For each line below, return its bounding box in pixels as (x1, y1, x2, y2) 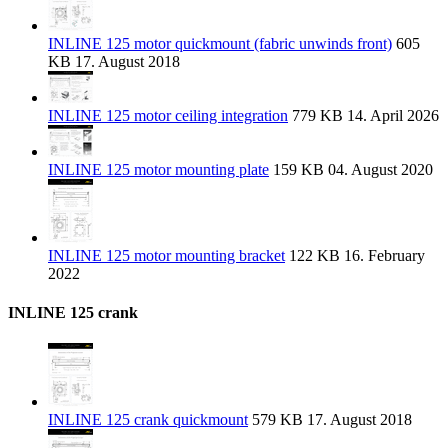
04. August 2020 (324, 160, 433, 178)
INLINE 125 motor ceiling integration (48, 106, 288, 124)
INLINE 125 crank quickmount (48, 411, 248, 429)
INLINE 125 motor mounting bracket (48, 246, 285, 264)
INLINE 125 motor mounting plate (48, 160, 269, 178)
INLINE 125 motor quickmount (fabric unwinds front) (48, 34, 392, 52)
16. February (340, 246, 425, 264)
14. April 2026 (343, 106, 439, 124)
